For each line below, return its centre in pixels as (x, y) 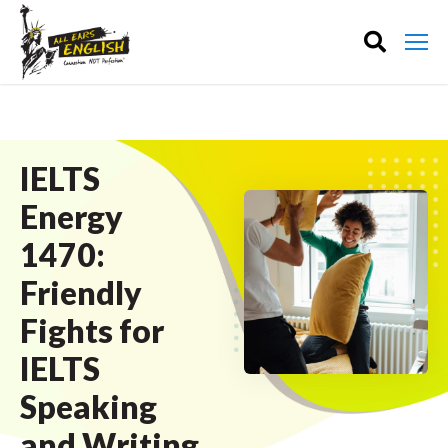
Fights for (92, 330)
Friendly (81, 292)
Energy (71, 216)
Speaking (88, 406)
